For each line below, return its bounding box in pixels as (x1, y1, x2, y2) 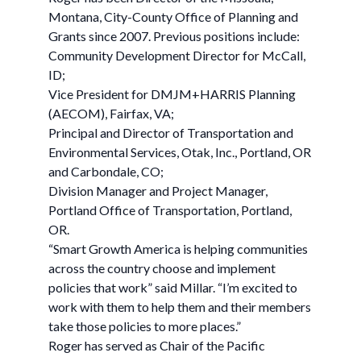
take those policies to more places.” (48, 318, 241, 334)
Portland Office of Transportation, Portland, (48, 202, 292, 218)
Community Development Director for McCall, (48, 48, 305, 63)
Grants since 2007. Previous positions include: (48, 28, 300, 44)
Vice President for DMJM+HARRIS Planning (48, 86, 296, 102)
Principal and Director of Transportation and (48, 125, 293, 140)
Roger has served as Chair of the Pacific (48, 338, 265, 353)
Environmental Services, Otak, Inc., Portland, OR (48, 144, 311, 160)
